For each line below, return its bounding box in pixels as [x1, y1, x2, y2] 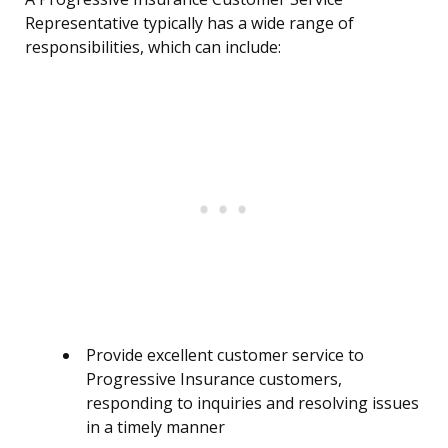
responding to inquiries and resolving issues [86, 392, 419, 415]
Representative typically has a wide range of [25, 12, 354, 35]
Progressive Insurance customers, [86, 368, 342, 391]
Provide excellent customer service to [86, 344, 364, 367]
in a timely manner [86, 416, 225, 439]
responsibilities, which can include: [25, 36, 281, 59]
